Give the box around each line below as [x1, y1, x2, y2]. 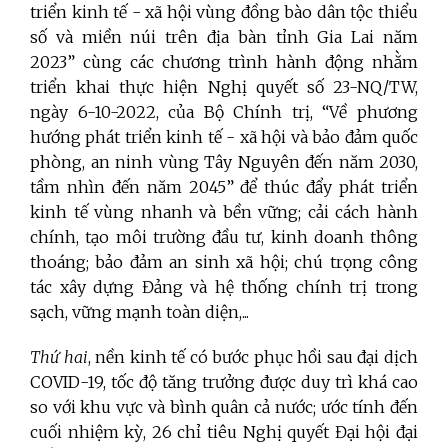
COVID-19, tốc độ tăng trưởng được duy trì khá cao [30, 372, 418, 393]
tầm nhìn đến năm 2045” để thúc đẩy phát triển [30, 177, 418, 198]
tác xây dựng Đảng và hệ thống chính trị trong [30, 277, 418, 298]
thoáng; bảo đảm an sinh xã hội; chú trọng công [30, 252, 418, 273]
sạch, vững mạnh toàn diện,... [30, 302, 249, 323]
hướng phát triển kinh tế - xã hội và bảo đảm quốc [30, 127, 418, 148]
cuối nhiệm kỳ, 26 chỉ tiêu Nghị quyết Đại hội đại [30, 422, 418, 443]
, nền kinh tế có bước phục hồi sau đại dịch [87, 347, 419, 368]
